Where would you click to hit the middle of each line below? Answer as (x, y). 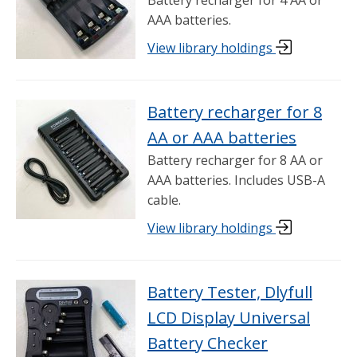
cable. (164, 200)
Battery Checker (208, 343)
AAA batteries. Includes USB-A (236, 180)
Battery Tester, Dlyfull (230, 292)
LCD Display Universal (229, 318)
